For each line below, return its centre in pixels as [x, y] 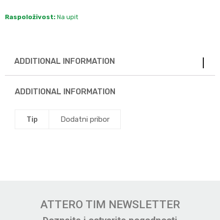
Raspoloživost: [30, 17]
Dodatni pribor [85, 120]
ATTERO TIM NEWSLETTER [110, 205]
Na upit [67, 17]
